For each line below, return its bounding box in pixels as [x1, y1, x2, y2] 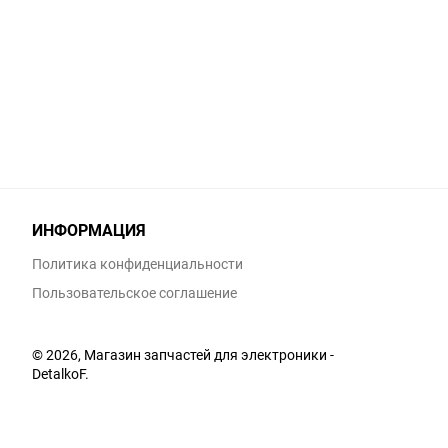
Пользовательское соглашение [32, 283, 237, 303]
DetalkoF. [32, 364, 89, 384]
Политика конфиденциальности [32, 254, 243, 274]
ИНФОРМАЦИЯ [32, 219, 146, 242]
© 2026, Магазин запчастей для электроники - [32, 345, 334, 365]
